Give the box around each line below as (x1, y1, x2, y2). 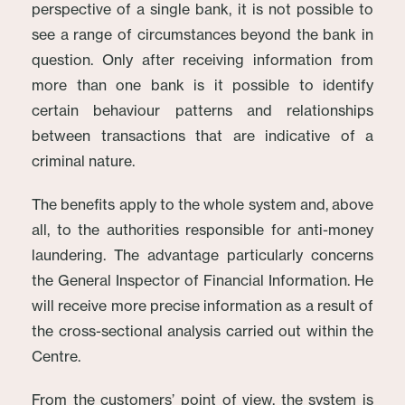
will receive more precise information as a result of (32, 297, 373, 315)
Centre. (32, 347, 80, 365)
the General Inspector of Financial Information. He (32, 271, 373, 289)
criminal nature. (32, 152, 135, 170)
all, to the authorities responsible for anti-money (32, 221, 373, 239)
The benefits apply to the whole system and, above (32, 195, 373, 213)
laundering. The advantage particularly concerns (32, 246, 373, 264)
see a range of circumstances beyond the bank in (32, 25, 373, 43)
